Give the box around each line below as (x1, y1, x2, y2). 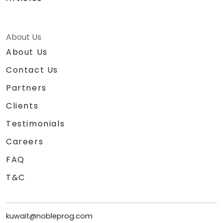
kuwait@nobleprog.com (6, 211, 93, 221)
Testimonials (6, 117, 65, 129)
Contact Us (6, 64, 58, 76)
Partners (6, 82, 47, 94)
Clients (6, 100, 39, 111)
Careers (6, 135, 44, 147)
